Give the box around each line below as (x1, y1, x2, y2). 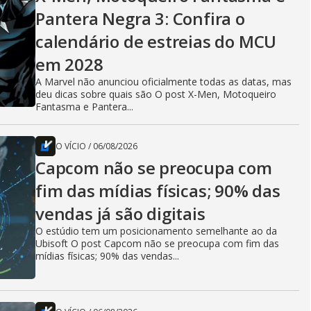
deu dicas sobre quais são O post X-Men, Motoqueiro (35, 87, 276, 101)
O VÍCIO (56, 140, 86, 153)
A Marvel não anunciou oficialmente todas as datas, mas (35, 75, 292, 89)
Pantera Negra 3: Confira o (35, 7, 245, 31)
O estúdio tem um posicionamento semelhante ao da (35, 224, 277, 238)
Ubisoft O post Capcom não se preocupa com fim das (35, 237, 279, 251)
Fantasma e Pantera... (35, 100, 133, 114)
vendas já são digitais (35, 202, 205, 226)
